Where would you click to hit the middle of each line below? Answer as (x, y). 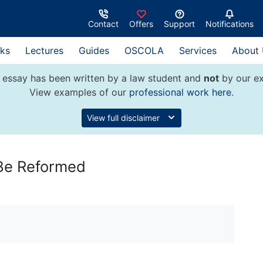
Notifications (230, 23)
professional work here (180, 92)
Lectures (44, 50)
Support (179, 23)
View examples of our (79, 92)
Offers (141, 23)
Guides (94, 50)
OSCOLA (144, 50)
